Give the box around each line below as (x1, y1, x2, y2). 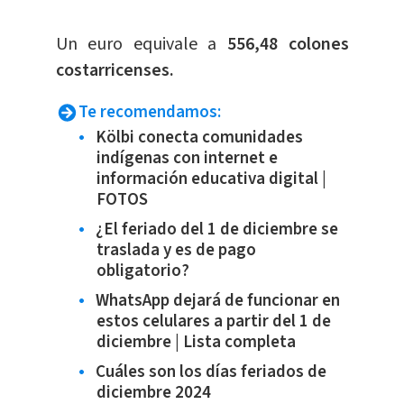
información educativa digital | (96, 167, 326, 192)
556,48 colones (226, 32, 349, 58)
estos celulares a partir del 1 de (96, 309, 331, 335)
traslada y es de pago (96, 238, 256, 263)
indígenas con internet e (96, 146, 278, 171)
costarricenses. (55, 58, 174, 84)
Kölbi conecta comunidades (95, 125, 303, 151)
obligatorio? (96, 259, 189, 284)
